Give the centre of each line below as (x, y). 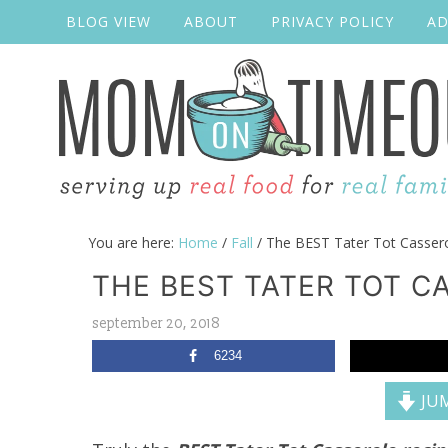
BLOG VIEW (108, 21)
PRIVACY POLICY (332, 21)
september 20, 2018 (156, 323)
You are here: (133, 242)
